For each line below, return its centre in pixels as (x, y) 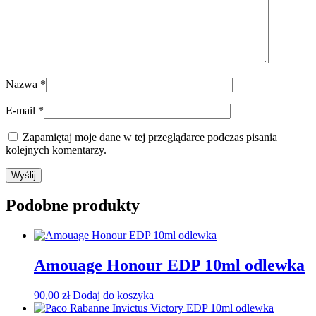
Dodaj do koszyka (113, 296)
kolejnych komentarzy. (56, 150)
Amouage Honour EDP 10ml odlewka (169, 266)
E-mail (22, 110)
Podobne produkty (73, 206)
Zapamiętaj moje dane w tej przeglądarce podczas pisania (150, 137)
